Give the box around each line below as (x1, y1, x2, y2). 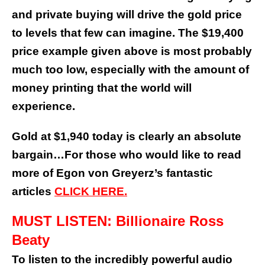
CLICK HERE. (54, 185, 127, 198)
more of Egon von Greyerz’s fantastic (12, 167, 213, 180)
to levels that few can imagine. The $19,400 (12, 27, 244, 40)
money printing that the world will (12, 82, 192, 95)
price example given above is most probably (12, 45, 252, 58)
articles (12, 185, 54, 198)
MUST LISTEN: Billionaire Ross (12, 213, 224, 230)
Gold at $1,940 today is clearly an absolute (12, 130, 241, 143)
